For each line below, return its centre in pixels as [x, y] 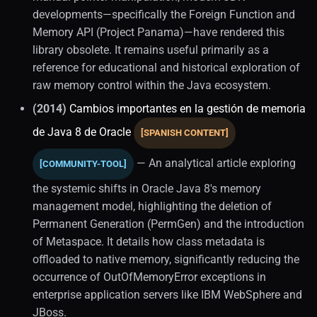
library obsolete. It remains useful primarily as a [151, 50]
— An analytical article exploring [215, 163]
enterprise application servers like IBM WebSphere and [167, 294]
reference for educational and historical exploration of [166, 67]
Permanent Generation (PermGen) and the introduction [168, 224]
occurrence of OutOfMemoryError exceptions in [149, 277]
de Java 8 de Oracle [82, 132]
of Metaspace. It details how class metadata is [149, 241]
